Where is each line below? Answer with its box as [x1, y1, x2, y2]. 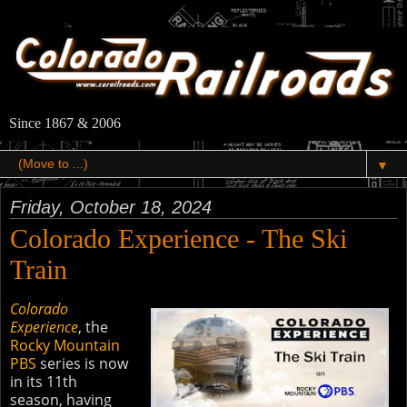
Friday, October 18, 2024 [10, 197, 212, 218]
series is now [36, 353, 128, 374]
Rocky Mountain [10, 335, 120, 356]
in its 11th [10, 372, 77, 392]
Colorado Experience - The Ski [10, 223, 347, 254]
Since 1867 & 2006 [9, 115, 121, 132]
